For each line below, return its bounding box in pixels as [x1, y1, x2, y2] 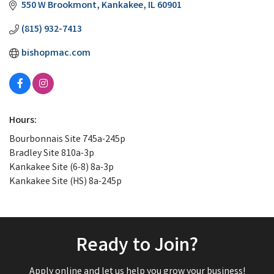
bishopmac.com [21, 46, 91, 61]
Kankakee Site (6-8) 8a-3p [9, 160, 114, 175]
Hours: [9, 113, 37, 128]
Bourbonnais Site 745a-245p [9, 132, 125, 147]
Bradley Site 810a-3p [9, 146, 94, 161]
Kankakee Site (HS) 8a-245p [9, 174, 122, 189]
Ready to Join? [76, 232, 198, 261]
